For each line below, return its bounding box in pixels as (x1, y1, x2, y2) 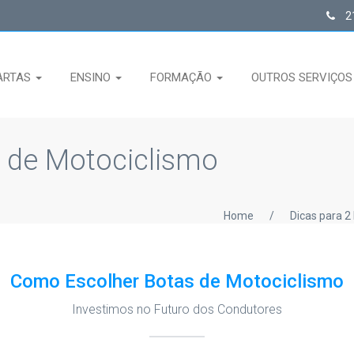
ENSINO (70, 70, 114, 85)
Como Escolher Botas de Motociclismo (10, 270, 344, 292)
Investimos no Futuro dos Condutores (72, 302, 282, 317)
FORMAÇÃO (150, 70, 215, 85)
